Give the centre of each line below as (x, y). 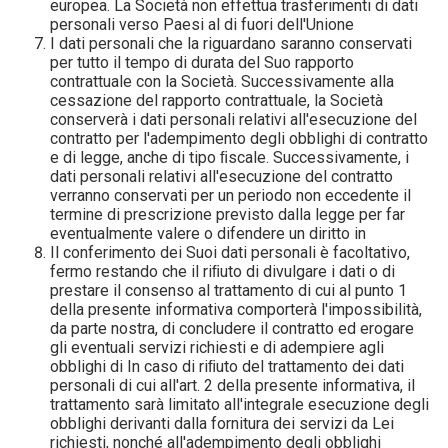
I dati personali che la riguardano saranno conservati (231, 43)
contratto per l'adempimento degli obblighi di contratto (239, 138)
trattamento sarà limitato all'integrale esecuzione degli (240, 404)
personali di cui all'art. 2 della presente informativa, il (233, 385)
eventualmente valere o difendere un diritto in (214, 233)
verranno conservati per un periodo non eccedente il (231, 195)
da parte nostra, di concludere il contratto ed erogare (232, 328)
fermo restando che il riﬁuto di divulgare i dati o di (223, 271)
